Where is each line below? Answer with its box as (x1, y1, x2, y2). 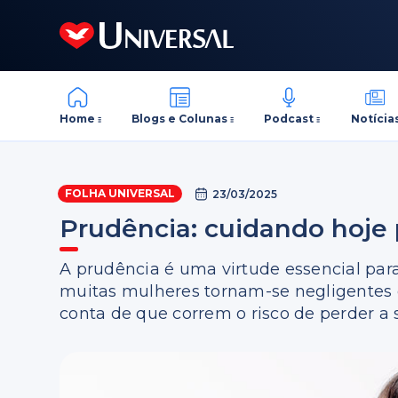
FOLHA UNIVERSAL (65, 187, 176, 200)
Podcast (264, 111, 314, 125)
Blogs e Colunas (131, 111, 228, 125)
